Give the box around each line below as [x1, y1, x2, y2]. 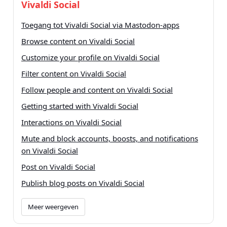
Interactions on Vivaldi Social [21, 117, 122, 128]
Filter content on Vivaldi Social [21, 68, 126, 79]
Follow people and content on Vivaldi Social [21, 85, 173, 95]
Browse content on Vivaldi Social [21, 36, 135, 47]
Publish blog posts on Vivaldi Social [21, 178, 144, 188]
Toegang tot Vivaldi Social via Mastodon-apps [21, 20, 179, 30]
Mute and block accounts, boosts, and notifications [21, 133, 198, 144]
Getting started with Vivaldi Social [21, 101, 138, 111]
